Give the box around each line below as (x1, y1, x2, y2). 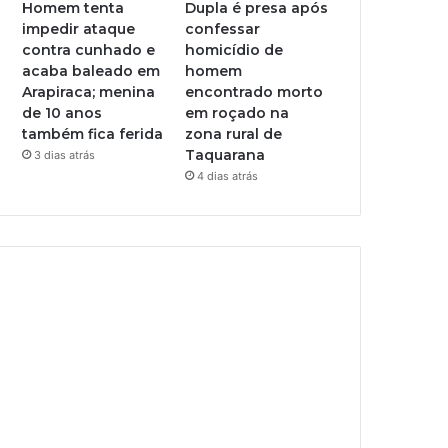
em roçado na (185, 103, 290, 122)
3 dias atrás (34, 147, 96, 162)
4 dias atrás (197, 168, 259, 183)
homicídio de (185, 40, 284, 59)
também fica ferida (22, 124, 164, 143)
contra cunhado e (22, 40, 156, 59)
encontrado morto (185, 82, 324, 101)
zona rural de (185, 124, 283, 143)
